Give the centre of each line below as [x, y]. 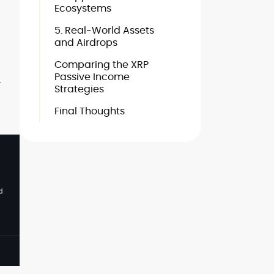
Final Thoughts [90, 111]
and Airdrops [86, 43]
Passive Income [92, 77]
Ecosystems [83, 8]
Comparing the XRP [102, 65]
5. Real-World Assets [104, 30]
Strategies [79, 89]
